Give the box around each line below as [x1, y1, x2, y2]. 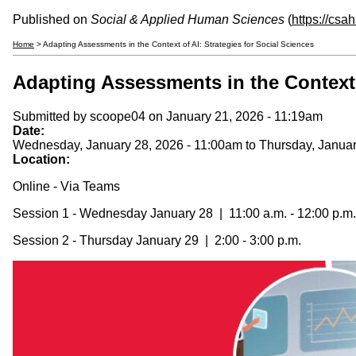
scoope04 [90, 109, 145, 123]
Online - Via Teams [13, 179, 120, 193]
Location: [13, 152, 73, 166]
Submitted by [13, 109, 90, 123]
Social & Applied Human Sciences [91, 13, 284, 26]
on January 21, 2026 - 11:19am [145, 109, 323, 123]
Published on [13, 13, 91, 26]
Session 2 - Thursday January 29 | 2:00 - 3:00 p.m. [13, 233, 301, 247]
